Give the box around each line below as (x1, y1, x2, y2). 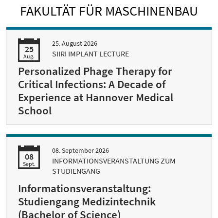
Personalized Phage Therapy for (18, 64, 172, 78)
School (18, 103, 52, 117)
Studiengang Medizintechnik (18, 195, 156, 209)
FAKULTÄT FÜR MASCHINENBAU (20, 1, 198, 19)
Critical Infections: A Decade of (18, 77, 165, 91)
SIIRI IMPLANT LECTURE (52, 48, 129, 58)
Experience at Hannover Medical (18, 90, 173, 104)
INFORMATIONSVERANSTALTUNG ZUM (52, 156, 176, 166)
